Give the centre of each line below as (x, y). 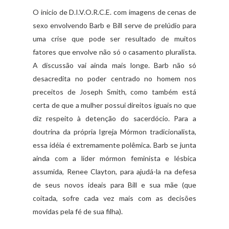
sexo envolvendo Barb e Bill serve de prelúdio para (114, 26)
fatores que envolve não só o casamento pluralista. (114, 52)
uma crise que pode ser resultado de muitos (114, 39)
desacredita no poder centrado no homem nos (114, 79)
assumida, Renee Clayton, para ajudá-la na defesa (114, 172)
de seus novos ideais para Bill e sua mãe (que (114, 185)
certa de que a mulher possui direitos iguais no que (114, 105)
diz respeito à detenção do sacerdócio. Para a (114, 119)
